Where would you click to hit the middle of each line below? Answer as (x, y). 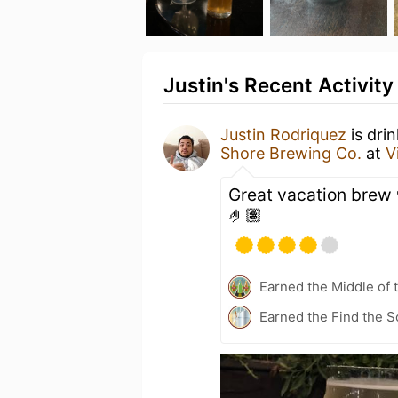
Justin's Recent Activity (279, 85)
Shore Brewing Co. (291, 153)
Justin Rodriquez (283, 135)
